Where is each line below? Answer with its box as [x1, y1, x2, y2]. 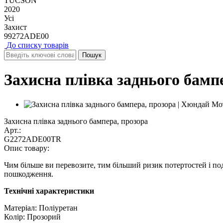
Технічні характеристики [4, 186, 94, 195]
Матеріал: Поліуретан [4, 203, 78, 212]
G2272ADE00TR [4, 134, 61, 143]
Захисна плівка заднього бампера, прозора [4, 116, 148, 125]
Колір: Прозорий [4, 212, 61, 221]
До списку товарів [6, 40, 69, 49]
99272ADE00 [4, 31, 49, 40]
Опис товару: [4, 143, 51, 152]
